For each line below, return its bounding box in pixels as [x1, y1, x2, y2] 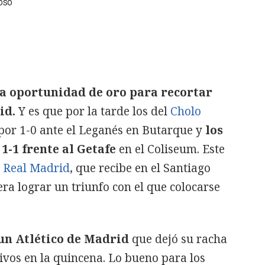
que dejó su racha [129, 231, 227, 247]
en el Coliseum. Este [116, 141, 225, 157]
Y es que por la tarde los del [15, 104, 170, 119]
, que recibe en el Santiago [70, 160, 211, 176]
